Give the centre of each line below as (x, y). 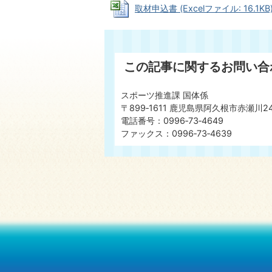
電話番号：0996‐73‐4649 (172, 120)
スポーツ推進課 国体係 (165, 95)
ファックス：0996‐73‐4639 (176, 133)
